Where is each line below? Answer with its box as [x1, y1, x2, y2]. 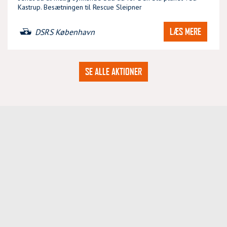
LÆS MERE [170, 26, 201, 37]
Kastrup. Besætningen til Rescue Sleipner [18, 3, 142, 12]
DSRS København [35, 26, 95, 37]
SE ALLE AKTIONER [85, 66, 142, 77]
